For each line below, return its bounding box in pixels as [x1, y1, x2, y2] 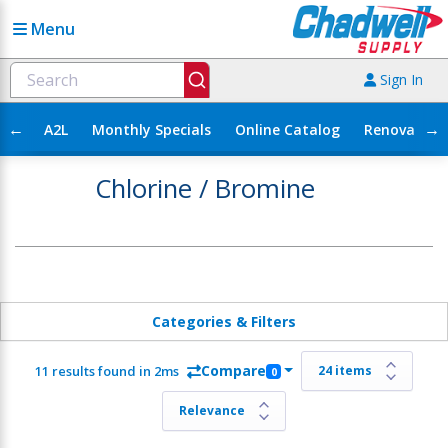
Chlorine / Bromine [95, 170, 315, 206]
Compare [201, 361, 267, 381]
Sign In [376, 70, 423, 90]
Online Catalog [235, 119, 340, 139]
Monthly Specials [92, 119, 211, 139]
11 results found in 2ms [35, 362, 180, 381]
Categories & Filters [152, 311, 296, 331]
